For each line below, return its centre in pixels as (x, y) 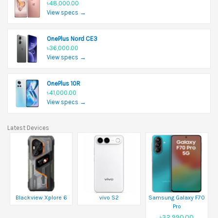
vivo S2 (109, 197)
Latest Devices (28, 127)
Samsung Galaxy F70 (177, 197)
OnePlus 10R (64, 83)
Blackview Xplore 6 (41, 197)
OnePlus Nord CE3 (72, 38)
